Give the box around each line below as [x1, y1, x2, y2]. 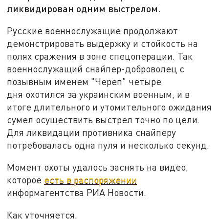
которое [7, 174, 44, 186]
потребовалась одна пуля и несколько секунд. [7, 139, 210, 151]
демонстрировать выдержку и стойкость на [7, 37, 198, 49]
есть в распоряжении [44, 174, 137, 186]
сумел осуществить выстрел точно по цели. [7, 113, 200, 125]
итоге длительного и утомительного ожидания [7, 101, 212, 112]
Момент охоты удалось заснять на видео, [7, 161, 189, 173]
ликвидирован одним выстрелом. [7, 2, 161, 15]
